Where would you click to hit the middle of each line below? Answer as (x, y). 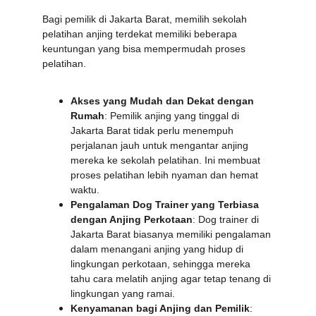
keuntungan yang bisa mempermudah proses (145, 49)
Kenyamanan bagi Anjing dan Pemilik (160, 308)
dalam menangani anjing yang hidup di (158, 249)
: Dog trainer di (227, 219)
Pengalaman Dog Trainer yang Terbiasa (166, 205)
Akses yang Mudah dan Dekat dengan (164, 101)
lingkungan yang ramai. (123, 293)
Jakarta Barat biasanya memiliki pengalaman (172, 234)
